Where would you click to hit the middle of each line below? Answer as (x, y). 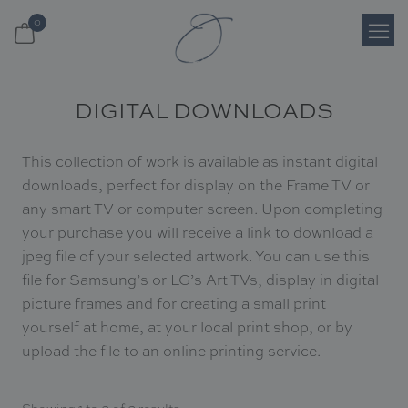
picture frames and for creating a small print (173, 304)
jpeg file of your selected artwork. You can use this (195, 256)
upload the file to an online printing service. (173, 351)
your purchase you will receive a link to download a (197, 233)
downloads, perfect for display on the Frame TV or (195, 185)
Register (40, 138)
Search (35, 239)
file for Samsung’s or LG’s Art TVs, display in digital (200, 280)
